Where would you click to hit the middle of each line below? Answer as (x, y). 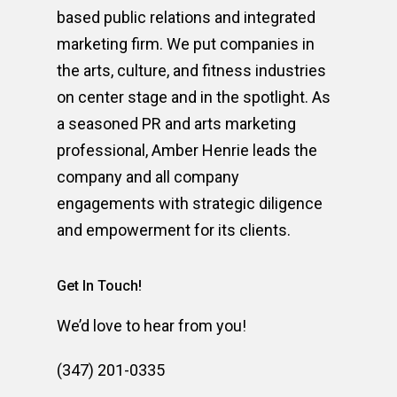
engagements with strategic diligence (190, 203)
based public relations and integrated (186, 17)
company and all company (148, 177)
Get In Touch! (99, 286)
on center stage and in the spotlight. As (194, 97)
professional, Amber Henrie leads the (187, 150)
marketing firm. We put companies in (186, 44)
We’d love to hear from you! (152, 326)
